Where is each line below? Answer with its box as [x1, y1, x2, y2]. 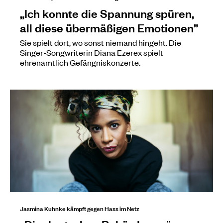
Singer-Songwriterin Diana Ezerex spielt [20, 46, 163, 58]
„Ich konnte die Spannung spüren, [20, 5, 194, 20]
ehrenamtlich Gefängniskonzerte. [20, 56, 140, 68]
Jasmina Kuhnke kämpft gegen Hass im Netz [20, 203, 139, 213]
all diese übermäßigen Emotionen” [20, 19, 198, 35]
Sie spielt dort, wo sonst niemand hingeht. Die [20, 36, 181, 48]
